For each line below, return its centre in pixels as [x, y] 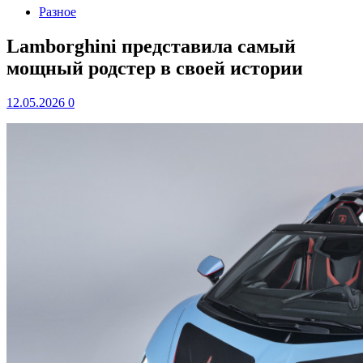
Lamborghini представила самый [151, 46]
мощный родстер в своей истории [155, 68]
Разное [58, 12]
